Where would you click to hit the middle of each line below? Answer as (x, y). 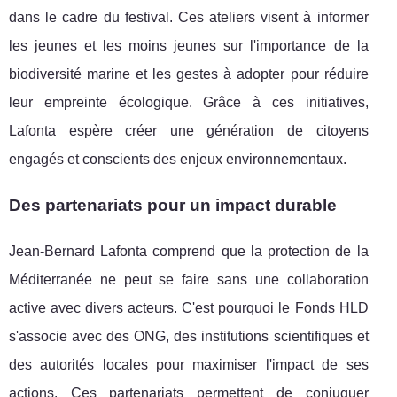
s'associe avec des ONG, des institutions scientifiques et (189, 336)
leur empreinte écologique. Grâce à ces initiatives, (189, 102)
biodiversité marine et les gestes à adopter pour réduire (189, 74)
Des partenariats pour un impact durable (173, 205)
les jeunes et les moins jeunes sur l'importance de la (189, 45)
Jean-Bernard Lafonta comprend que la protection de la (189, 251)
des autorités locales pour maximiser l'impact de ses (189, 364)
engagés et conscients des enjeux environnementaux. (178, 159)
